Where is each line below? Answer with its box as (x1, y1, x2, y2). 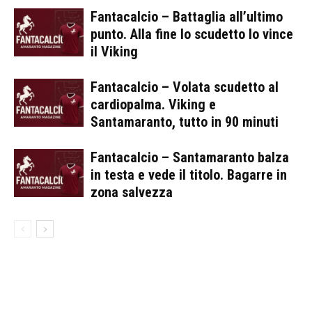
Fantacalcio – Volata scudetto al (91, 78, 279, 95)
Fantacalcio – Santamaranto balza (91, 148, 289, 166)
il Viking (91, 42, 138, 60)
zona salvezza (91, 183, 173, 201)
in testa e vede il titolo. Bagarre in (91, 166, 287, 183)
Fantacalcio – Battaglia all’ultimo (91, 8, 283, 25)
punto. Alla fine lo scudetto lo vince (91, 25, 293, 42)
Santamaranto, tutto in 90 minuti (91, 113, 279, 130)
